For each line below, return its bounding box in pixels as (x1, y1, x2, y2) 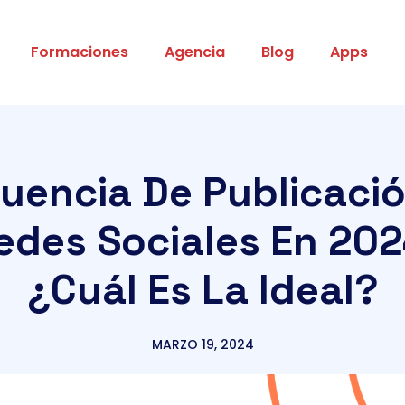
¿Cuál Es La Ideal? (26, 264, 379, 316)
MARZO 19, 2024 (151, 335, 254, 353)
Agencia (164, 42, 225, 62)
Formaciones (30, 42, 128, 62)
